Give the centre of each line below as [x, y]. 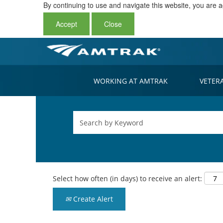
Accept [66, 24]
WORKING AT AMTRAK [131, 81]
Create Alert [92, 199]
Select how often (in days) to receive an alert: [127, 178]
